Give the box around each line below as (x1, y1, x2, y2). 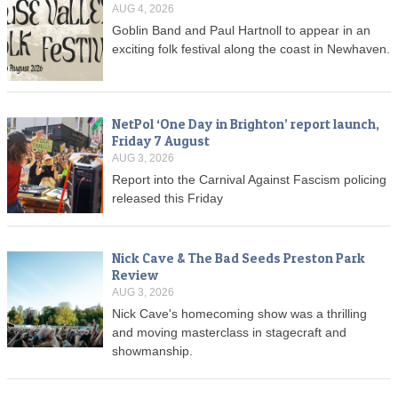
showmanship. (112, 344, 193, 359)
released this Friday (112, 191, 223, 206)
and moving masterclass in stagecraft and (112, 325, 346, 340)
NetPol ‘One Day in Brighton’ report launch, (112, 115, 379, 133)
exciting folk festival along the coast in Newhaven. (112, 42, 390, 57)
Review (112, 267, 158, 284)
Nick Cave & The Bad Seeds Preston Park (112, 250, 365, 267)
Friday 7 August (112, 132, 210, 150)
